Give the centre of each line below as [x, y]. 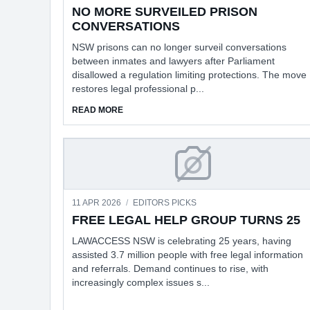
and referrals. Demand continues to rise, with [170, 268]
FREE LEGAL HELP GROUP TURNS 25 [186, 220]
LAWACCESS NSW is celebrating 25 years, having [182, 240]
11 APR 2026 [98, 202]
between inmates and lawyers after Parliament [173, 61]
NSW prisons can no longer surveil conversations [179, 47]
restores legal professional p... [138, 88]
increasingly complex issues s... [141, 282]
